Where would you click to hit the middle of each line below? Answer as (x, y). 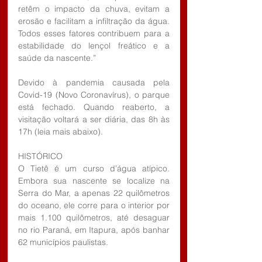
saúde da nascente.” (58, 58)
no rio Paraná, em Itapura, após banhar (94, 230)
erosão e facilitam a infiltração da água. (94, 21)
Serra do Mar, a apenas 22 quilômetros (94, 193)
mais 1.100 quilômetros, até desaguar (94, 217)
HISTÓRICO (43, 156)
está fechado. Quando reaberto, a (94, 107)
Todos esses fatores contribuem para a (94, 33)
